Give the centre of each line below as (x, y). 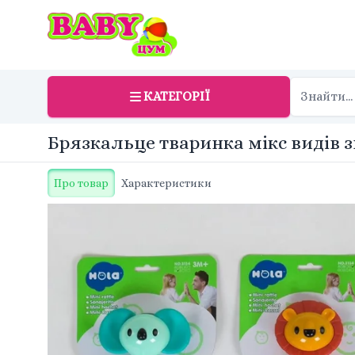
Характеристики (166, 183)
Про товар (81, 183)
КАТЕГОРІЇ (177, 96)
